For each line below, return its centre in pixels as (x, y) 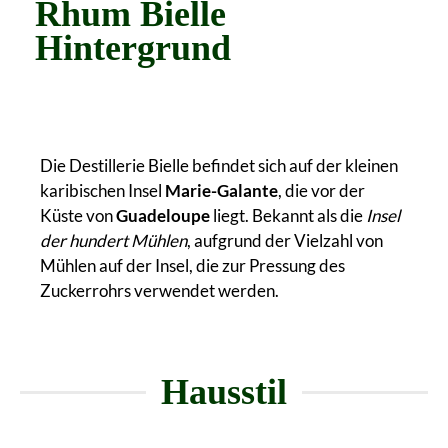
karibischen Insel (102, 190)
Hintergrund (133, 48)
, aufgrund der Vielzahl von (285, 240)
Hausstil (224, 392)
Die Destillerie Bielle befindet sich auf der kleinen (219, 165)
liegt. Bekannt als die (288, 215)
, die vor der (321, 190)
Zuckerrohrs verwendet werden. (159, 290)
